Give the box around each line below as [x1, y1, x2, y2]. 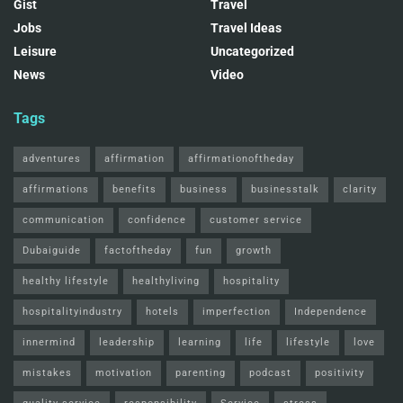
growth [236, 245, 272, 257]
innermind [22, 336, 76, 349]
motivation [95, 367, 152, 380]
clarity [343, 184, 377, 196]
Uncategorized [210, 44, 294, 59]
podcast [249, 367, 291, 380]
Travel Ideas [210, 21, 282, 36]
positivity [315, 367, 364, 380]
